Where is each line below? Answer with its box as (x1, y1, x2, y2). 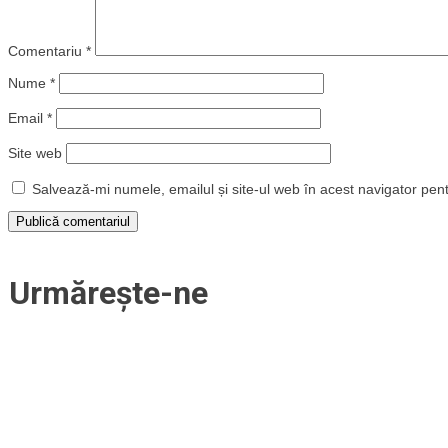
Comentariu (8, 43, 86, 60)
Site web (8, 145, 62, 162)
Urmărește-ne (9, 273, 208, 312)
